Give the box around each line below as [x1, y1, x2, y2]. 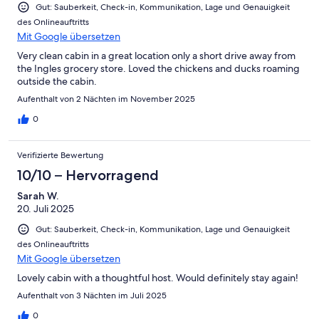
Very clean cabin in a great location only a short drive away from [17, 48, 296, 62]
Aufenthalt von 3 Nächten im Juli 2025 [17, 290, 167, 302]
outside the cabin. [17, 74, 97, 88]
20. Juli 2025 [17, 202, 74, 215]
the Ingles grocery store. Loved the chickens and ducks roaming [17, 61, 300, 75]
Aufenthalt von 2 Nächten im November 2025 [17, 93, 195, 105]
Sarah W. [17, 189, 58, 202]
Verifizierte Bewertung [17, 149, 103, 161]
